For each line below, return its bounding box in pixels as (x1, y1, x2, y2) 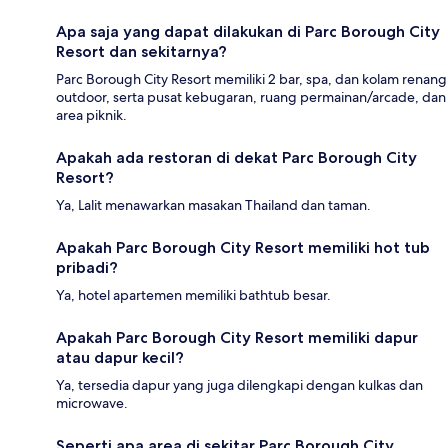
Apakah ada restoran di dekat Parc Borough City (56, 147, 417, 167)
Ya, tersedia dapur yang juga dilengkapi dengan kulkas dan (56, 375, 423, 394)
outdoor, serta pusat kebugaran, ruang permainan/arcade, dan (56, 87, 446, 106)
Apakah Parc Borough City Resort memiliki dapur (56, 327, 418, 347)
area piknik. (56, 105, 127, 124)
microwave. (56, 393, 128, 412)
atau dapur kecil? (56, 347, 184, 367)
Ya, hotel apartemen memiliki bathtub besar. (56, 285, 331, 304)
